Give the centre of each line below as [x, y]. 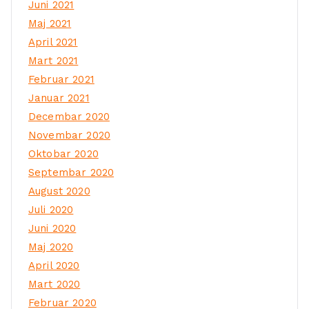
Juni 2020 [52, 229]
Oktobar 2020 [63, 154]
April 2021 [53, 42]
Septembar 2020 [71, 173]
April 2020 [54, 266]
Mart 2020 [54, 285]
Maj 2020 [51, 247]
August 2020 [59, 191]
